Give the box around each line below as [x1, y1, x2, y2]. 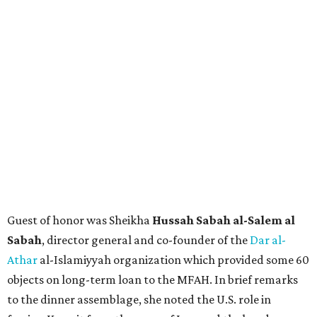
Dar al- [250, 233, 286, 248]
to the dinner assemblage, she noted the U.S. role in [7, 292, 271, 307]
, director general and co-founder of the [42, 233, 250, 248]
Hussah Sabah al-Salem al [152, 213, 295, 228]
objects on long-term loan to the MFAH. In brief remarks [7, 272, 298, 287]
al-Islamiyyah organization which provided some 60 [40, 253, 309, 267]
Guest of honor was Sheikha [7, 213, 152, 228]
